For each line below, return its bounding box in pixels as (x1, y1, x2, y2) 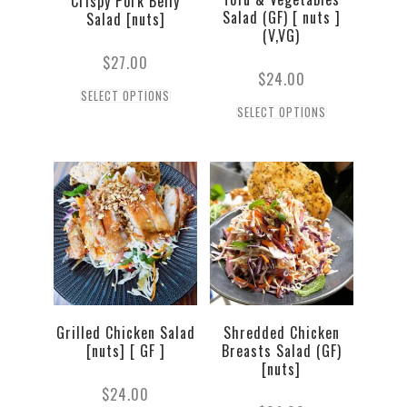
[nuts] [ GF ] (85, 340, 165, 362)
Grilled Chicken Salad (55, 322, 195, 344)
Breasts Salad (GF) (221, 340, 342, 362)
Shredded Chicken (223, 322, 340, 344)
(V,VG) (263, 24, 301, 46)
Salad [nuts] (85, 7, 165, 30)
